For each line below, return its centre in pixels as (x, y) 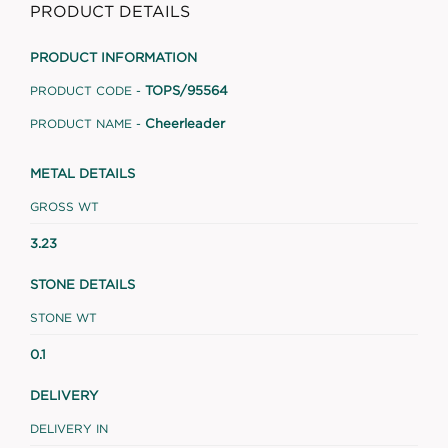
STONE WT (63, 317)
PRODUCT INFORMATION (113, 56)
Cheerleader (185, 123)
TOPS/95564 (186, 90)
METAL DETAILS (82, 172)
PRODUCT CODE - (85, 90)
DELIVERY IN (69, 428)
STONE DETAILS (82, 283)
